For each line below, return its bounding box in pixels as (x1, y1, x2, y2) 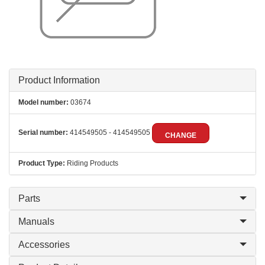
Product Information (18, 75, 100, 85)
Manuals (18, 216, 54, 227)
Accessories (18, 240, 70, 250)
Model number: (18, 98, 69, 106)
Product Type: (18, 159, 65, 167)
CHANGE (165, 131, 196, 140)
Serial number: (18, 128, 68, 137)
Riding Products (65, 159, 118, 167)
